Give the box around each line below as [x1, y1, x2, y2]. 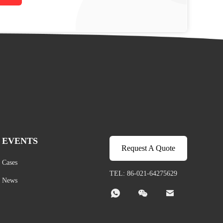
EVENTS [1, 136, 38, 146]
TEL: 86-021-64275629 [110, 170, 177, 177]
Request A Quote [121, 144, 175, 152]
